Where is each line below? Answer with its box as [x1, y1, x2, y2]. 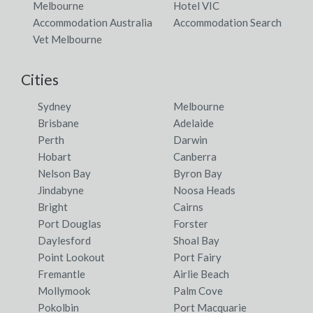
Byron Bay [173, 167, 222, 180]
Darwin [173, 133, 208, 147]
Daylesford [38, 234, 91, 247]
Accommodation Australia [32, 16, 152, 29]
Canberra [173, 150, 217, 163]
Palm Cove [173, 284, 223, 298]
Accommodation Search [173, 16, 282, 29]
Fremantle [38, 268, 85, 281]
